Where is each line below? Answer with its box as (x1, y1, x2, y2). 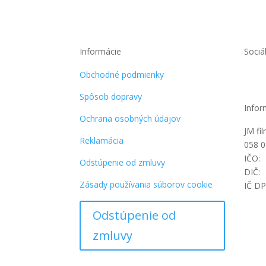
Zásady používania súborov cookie (80, 178, 213, 190)
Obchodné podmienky (80, 68, 164, 80)
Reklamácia (80, 134, 124, 146)
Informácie (80, 45, 122, 57)
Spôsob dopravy (80, 90, 142, 102)
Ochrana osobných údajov (80, 112, 181, 124)
